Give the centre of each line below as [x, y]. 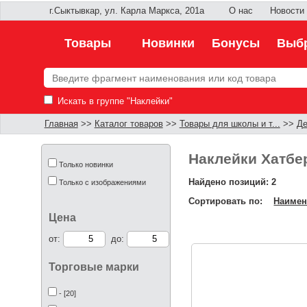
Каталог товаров [128, 124]
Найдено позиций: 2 [233, 182]
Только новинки [86, 164]
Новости [287, 11]
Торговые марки [94, 267]
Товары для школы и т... [230, 124]
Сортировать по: [231, 201]
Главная [61, 124]
